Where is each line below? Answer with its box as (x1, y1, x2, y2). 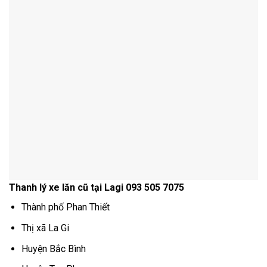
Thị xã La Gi (21, 222, 69, 234)
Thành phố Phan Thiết (21, 201, 110, 213)
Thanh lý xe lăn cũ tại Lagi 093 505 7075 (9, 182, 184, 194)
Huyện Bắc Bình (21, 243, 86, 254)
